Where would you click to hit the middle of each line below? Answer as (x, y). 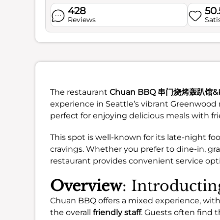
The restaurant (80, 92)
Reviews (82, 20)
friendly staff (117, 212)
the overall (71, 212)
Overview (86, 186)
